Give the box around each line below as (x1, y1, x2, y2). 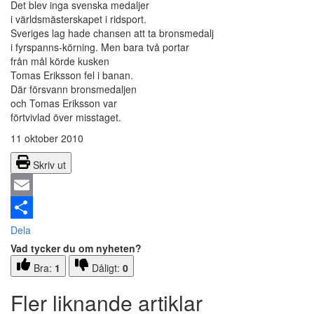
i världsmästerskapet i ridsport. (11, 12, 146, 27)
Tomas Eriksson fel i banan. (11, 68, 133, 83)
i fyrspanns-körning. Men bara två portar (11, 40, 189, 55)
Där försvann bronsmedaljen (11, 82, 137, 97)
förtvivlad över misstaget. (11, 110, 121, 125)
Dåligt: (92, 261, 123, 275)
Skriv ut (33, 158, 66, 172)
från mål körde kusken (11, 54, 109, 69)
